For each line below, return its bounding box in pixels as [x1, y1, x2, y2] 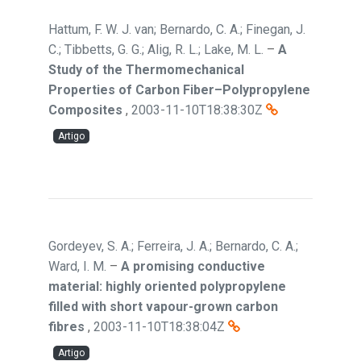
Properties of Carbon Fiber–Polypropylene [48, 82, 310, 98]
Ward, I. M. [48, 259, 106, 274]
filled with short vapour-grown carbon [48, 299, 278, 314]
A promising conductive [121, 259, 265, 274]
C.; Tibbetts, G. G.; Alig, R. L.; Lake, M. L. [48, 42, 263, 57]
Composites [48, 102, 122, 118]
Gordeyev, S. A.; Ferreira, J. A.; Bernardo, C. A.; [48, 239, 298, 254]
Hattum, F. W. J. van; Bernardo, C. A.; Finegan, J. [48, 22, 305, 37]
